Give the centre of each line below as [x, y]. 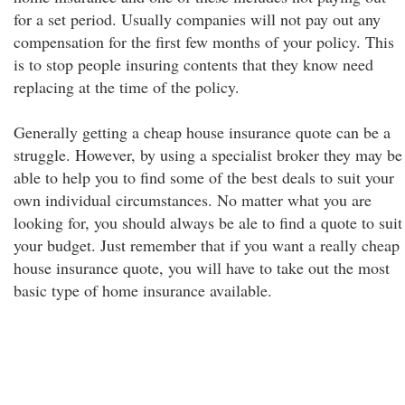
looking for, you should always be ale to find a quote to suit [208, 222]
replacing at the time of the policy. [127, 87]
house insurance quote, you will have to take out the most [202, 268]
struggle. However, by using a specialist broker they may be [208, 155]
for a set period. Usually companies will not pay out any [197, 19]
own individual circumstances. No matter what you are [193, 200]
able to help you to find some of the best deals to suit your [204, 177]
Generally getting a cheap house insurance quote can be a [202, 132]
